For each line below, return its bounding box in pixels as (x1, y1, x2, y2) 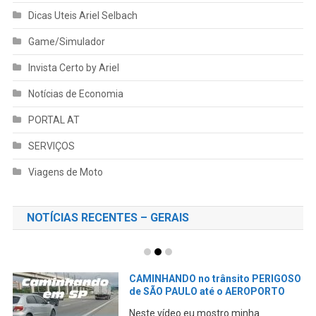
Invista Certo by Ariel (28, 61, 119, 73)
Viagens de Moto (28, 166, 103, 178)
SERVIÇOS (28, 140, 75, 152)
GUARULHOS (133, 296, 193, 308)
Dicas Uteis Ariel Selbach (28, 9, 138, 21)
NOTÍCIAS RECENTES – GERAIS (26, 210, 189, 224)
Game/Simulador (28, 35, 105, 47)
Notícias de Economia (28, 87, 123, 99)
